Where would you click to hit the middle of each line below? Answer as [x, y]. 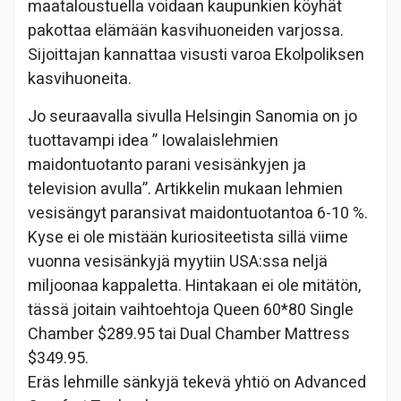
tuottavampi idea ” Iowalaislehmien [153, 141]
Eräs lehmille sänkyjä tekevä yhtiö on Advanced [197, 382]
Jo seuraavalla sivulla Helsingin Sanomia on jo [192, 116]
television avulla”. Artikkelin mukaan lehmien [185, 189]
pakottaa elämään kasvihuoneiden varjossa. [186, 30]
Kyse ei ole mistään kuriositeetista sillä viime [188, 237]
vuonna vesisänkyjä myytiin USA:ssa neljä [178, 261]
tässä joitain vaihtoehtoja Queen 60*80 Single [191, 310]
